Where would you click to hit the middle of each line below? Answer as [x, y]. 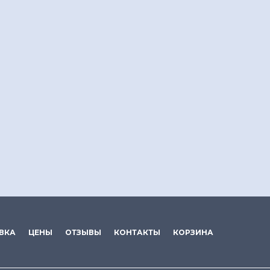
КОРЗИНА [193, 232]
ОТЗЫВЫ [83, 232]
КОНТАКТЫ [137, 232]
